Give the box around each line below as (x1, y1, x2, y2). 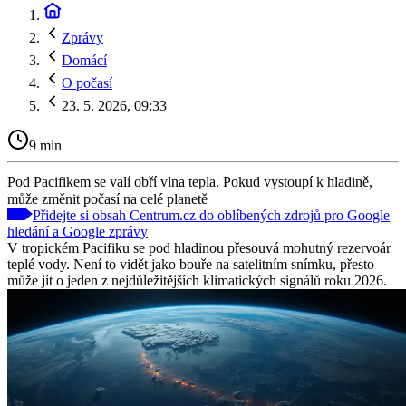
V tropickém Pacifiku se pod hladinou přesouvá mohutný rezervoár (7, 239, 391, 256)
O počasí (62, 75, 112, 91)
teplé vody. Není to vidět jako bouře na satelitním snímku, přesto (7, 256, 374, 272)
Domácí (62, 53, 107, 68)
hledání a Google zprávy (7, 223, 148, 239)
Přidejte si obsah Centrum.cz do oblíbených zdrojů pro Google (33, 207, 390, 223)
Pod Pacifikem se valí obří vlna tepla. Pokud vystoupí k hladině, (7, 173, 372, 189)
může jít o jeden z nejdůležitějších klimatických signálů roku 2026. (7, 272, 387, 288)
